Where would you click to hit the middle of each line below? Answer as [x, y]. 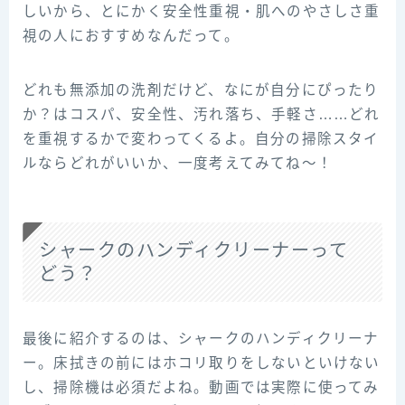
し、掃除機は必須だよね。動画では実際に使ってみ [201, 388]
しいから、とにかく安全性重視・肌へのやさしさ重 [202, 11]
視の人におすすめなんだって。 [131, 35]
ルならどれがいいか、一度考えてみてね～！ [178, 163]
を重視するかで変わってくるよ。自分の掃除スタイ [201, 138]
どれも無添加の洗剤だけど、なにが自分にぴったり [201, 89]
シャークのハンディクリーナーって [193, 251]
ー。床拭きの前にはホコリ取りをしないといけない [202, 363]
